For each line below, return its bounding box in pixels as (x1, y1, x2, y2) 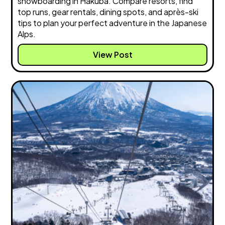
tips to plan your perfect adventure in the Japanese (18, 18, 207, 29)
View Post (92, 49, 133, 60)
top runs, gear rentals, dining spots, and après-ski (18, 7, 199, 18)
